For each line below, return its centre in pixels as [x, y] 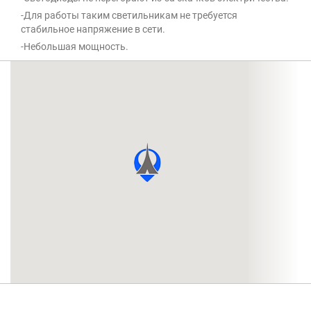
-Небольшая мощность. [75, 47]
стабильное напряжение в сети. [93, 30]
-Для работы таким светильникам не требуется [129, 16]
